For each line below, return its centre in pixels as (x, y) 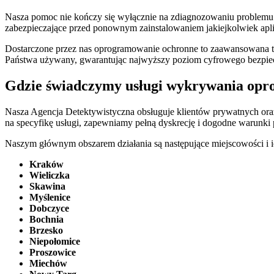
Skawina (47, 186)
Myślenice (50, 197)
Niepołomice (55, 241)
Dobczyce (49, 208)
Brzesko (46, 230)
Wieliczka (50, 175)
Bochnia (46, 219)
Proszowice (53, 252)
